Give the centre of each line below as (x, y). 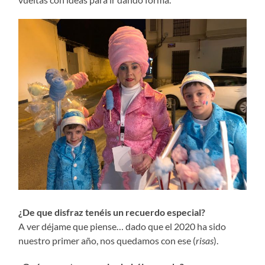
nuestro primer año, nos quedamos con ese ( (107, 240)
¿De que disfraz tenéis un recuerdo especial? (112, 212)
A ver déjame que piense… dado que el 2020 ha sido (122, 226)
